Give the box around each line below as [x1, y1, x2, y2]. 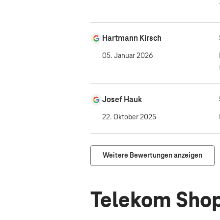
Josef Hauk [102, 95, 142, 104]
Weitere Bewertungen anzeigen [103, 152, 202, 160]
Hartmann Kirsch [102, 34, 162, 43]
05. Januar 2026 [102, 52, 153, 60]
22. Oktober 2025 [102, 113, 156, 121]
